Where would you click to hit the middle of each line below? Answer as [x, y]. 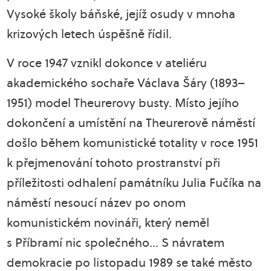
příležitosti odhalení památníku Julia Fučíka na [134, 183]
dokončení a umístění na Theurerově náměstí [131, 123]
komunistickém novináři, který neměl [108, 223]
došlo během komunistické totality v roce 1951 [133, 143]
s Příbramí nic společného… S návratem [116, 243]
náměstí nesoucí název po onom [96, 203]
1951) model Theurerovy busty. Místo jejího [123, 103]
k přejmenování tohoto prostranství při [114, 163]
